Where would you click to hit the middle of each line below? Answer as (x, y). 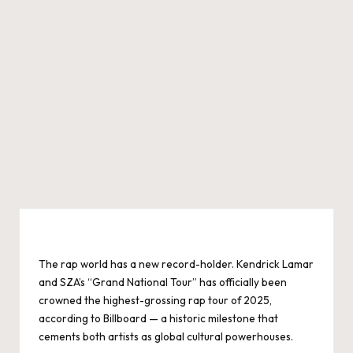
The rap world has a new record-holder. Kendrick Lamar (176, 264)
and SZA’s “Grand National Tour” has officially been (163, 282)
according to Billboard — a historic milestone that (158, 318)
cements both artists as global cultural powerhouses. (166, 336)
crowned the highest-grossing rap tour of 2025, (155, 300)
